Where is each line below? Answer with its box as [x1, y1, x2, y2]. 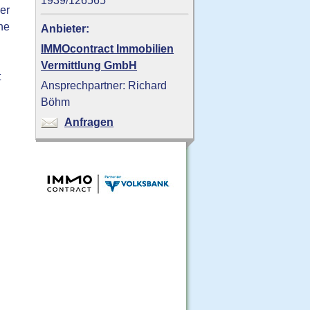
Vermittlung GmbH [41, 59, 138, 72]
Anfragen [64, 116, 114, 129]
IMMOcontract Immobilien [41, 42, 174, 55]
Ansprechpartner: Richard [41, 79, 167, 92]
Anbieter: [41, 22, 90, 35]
